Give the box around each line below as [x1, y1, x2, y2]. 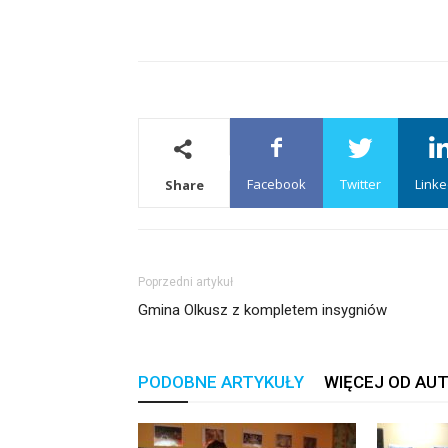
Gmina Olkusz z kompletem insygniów [138, 301, 387, 319]
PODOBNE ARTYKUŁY [138, 372, 304, 392]
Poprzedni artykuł [138, 275, 233, 289]
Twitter [340, 175, 381, 193]
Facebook [247, 175, 306, 193]
